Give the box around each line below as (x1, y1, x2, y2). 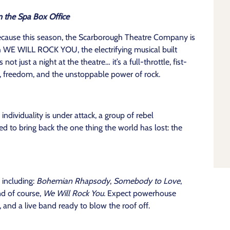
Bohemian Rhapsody (36, 176, 110, 186)
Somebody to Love (113, 176, 180, 186)
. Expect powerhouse (104, 188, 176, 198)
